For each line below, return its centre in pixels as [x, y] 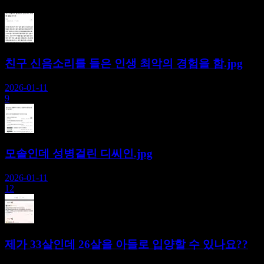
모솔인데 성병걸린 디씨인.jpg [79, 154]
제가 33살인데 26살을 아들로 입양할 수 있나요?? [126, 244]
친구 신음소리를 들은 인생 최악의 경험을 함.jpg [124, 63]
